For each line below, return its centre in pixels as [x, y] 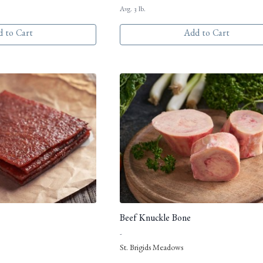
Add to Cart [206, 35]
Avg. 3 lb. [133, 10]
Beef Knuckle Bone [155, 220]
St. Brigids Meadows [151, 249]
